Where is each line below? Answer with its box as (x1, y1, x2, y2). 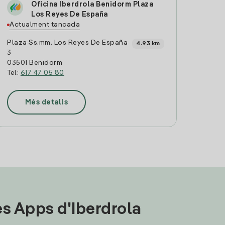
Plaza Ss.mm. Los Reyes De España (7, 39, 128, 46)
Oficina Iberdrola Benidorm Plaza (31, 1, 154, 8)
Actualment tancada (10, 21, 80, 28)
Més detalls (25, 98, 68, 106)
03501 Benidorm (7, 59, 63, 66)
